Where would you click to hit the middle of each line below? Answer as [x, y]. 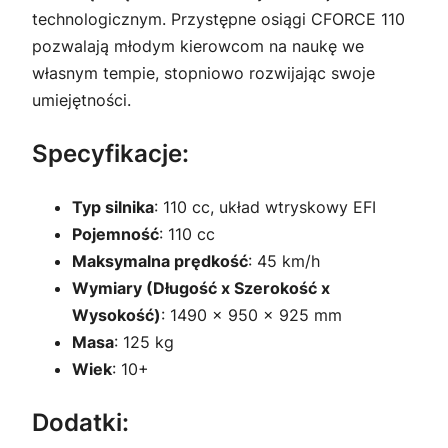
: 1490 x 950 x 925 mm [251, 315]
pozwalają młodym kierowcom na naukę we [198, 46]
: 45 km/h [284, 261]
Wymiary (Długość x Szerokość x [201, 288]
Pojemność [115, 234]
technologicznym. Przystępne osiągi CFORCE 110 [218, 19]
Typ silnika [113, 207]
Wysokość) [116, 315]
